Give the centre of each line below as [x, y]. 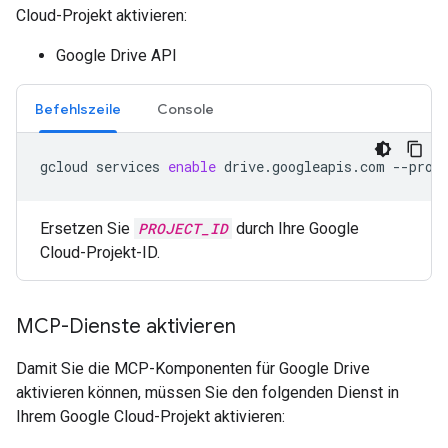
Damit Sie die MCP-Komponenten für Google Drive [193, 368]
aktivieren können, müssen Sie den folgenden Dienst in [207, 392]
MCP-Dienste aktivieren [126, 326]
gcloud [64, 166]
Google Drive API [116, 55]
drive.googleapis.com [304, 166]
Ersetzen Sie [87, 228]
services [128, 166]
